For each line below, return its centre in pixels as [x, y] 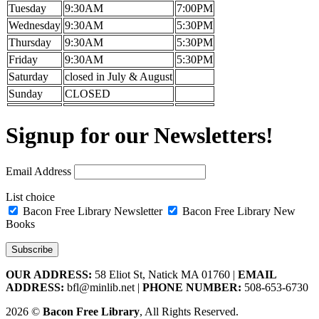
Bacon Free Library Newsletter [93, 211]
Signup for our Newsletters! [140, 136]
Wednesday [35, 25]
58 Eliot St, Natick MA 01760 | [165, 274]
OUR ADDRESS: [49, 274]
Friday [23, 59]
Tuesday [27, 8]
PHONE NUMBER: [192, 287]
